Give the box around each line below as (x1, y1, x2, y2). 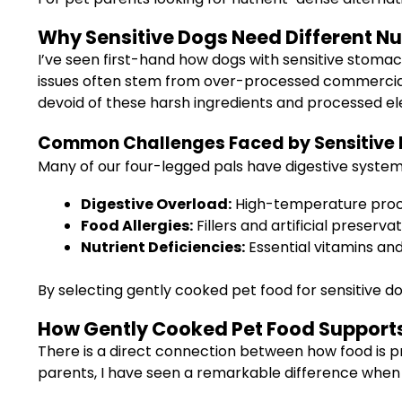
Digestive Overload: (81, 194, 232, 214)
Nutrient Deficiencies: (81, 237, 245, 258)
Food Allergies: (81, 215, 193, 236)
